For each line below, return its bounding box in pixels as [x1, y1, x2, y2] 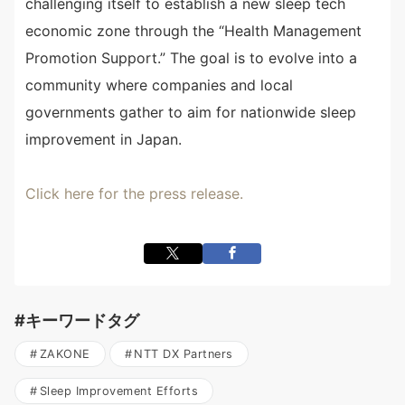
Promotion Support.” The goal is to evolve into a [25, 49, 357, 68]
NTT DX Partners [134, 347, 233, 362]
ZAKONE [39, 347, 90, 362]
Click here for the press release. [25, 184, 243, 203]
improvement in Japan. [25, 130, 182, 149]
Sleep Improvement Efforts [39, 384, 199, 399]
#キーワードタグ [14, 310, 139, 331]
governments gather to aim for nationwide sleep [25, 103, 356, 122]
